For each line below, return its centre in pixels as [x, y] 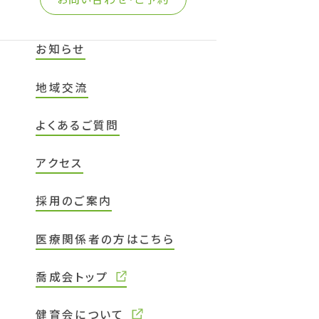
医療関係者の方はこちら [105, 239]
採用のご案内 [74, 201]
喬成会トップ [74, 276]
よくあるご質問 [78, 125]
